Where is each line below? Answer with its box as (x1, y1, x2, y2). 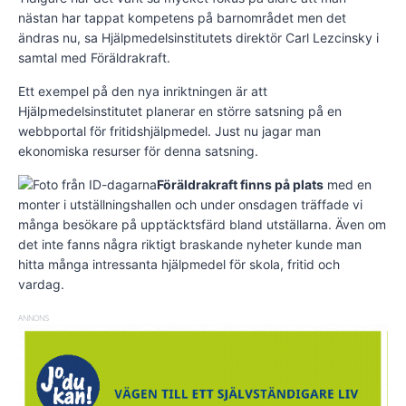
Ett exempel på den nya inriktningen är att (18, 83, 267, 100)
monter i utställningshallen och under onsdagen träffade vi (18, 197, 362, 213)
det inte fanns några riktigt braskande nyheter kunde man (18, 237, 362, 253)
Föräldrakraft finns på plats (157, 177, 324, 193)
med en (324, 177, 372, 193)
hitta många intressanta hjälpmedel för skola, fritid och (18, 256, 340, 273)
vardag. (18, 276, 64, 293)
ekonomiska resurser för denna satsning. (18, 143, 258, 159)
